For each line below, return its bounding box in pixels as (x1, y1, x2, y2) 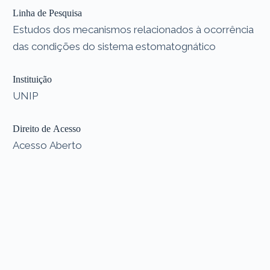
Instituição (13, 74, 52, 84)
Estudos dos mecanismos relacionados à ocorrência (13, 23, 254, 36)
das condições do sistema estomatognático (13, 40, 216, 52)
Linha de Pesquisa (13, 7, 83, 18)
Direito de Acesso (13, 123, 81, 134)
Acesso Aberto (13, 139, 83, 151)
